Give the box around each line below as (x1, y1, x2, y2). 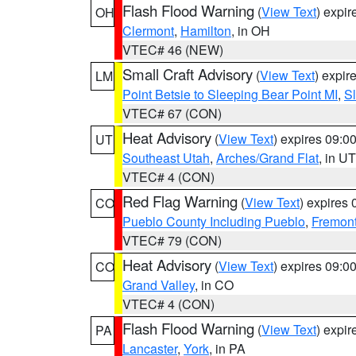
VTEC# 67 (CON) (122, 104, 222, 122)
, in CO (195, 276, 234, 294)
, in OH (231, 21, 270, 40)
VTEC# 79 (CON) (122, 231, 222, 250)
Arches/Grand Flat (216, 149, 319, 167)
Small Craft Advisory (122, 64, 253, 84)
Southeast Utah (122, 149, 210, 167)
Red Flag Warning (122, 191, 238, 211)
